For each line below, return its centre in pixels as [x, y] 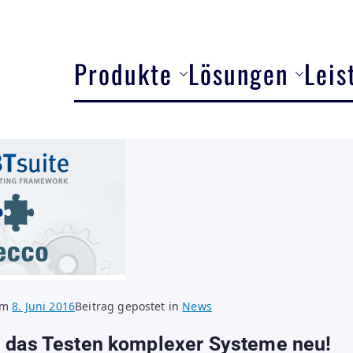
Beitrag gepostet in [129, 306]
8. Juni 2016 [44, 306]
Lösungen [238, 73]
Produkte [123, 73]
